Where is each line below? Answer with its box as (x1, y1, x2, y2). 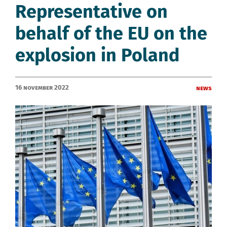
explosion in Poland (15, 44, 179, 66)
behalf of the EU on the (15, 22, 207, 45)
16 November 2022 (15, 83, 69, 91)
